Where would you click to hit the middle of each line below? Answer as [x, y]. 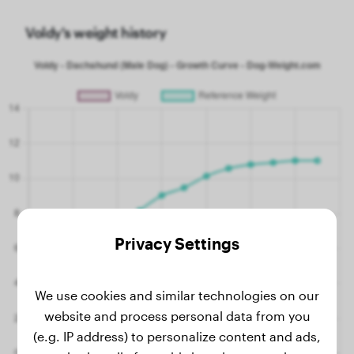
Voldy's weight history [96, 32]
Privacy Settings [177, 243]
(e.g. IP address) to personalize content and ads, [177, 336]
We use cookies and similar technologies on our [177, 295]
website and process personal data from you [177, 316]
